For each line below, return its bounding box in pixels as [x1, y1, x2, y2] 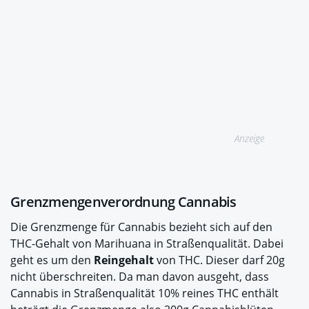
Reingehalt [94, 252, 157, 268]
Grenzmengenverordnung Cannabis [10, 192, 237, 211]
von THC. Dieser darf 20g [157, 252, 285, 268]
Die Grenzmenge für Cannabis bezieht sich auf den [10, 219, 272, 235]
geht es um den [10, 252, 94, 268]
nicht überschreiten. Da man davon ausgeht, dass [10, 268, 269, 284]
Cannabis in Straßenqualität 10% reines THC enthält [10, 285, 279, 301]
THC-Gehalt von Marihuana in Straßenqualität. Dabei [10, 235, 283, 251]
